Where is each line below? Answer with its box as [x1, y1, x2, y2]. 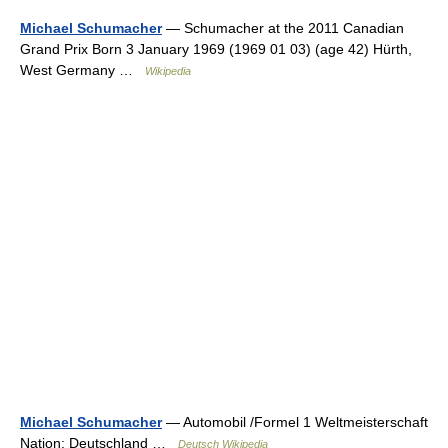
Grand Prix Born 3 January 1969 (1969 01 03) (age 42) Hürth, [20, 41, 412, 57]
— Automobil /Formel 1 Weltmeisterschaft [162, 414, 428, 430]
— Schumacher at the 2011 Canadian [162, 20, 404, 36]
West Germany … [20, 62, 145, 78]
